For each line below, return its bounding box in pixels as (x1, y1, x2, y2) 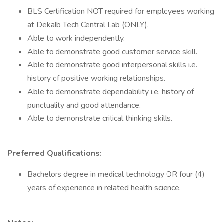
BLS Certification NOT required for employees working (27, 6, 214, 17)
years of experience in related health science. (27, 182, 181, 193)
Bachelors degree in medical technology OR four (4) (27, 169, 205, 180)
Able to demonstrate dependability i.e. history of (27, 86, 194, 97)
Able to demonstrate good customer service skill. (27, 46, 197, 57)
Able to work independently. (27, 33, 125, 44)
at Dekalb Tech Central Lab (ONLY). (27, 19, 149, 30)
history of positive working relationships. (27, 73, 165, 84)
